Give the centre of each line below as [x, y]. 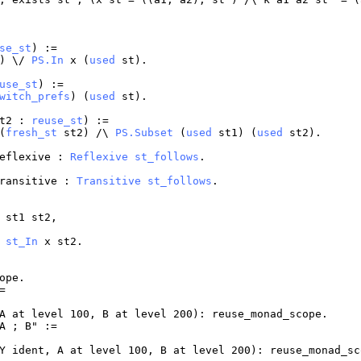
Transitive [109, 181]
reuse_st [58, 121]
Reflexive [100, 157]
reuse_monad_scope [267, 314]
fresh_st [32, 133]
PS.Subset [145, 133]
